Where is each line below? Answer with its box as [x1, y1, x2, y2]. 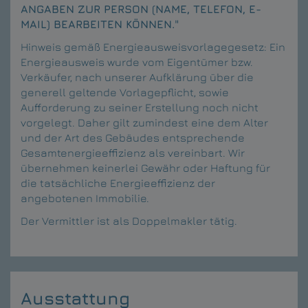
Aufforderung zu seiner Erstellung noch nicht [21, 100, 258, 113]
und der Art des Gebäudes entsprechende [21, 131, 245, 144]
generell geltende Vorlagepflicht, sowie [21, 85, 229, 98]
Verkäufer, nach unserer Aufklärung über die [21, 70, 254, 83]
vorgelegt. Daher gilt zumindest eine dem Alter [21, 115, 268, 129]
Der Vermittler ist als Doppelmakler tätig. [21, 214, 237, 227]
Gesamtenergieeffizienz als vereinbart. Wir [21, 146, 245, 159]
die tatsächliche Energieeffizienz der [21, 176, 215, 189]
